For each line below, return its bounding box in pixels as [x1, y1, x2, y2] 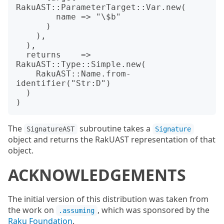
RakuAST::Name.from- [16, 69, 36, 78]
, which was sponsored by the [97, 204, 209, 215]
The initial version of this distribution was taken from [8, 193, 208, 204]
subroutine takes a [77, 123, 152, 134]
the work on [8, 204, 56, 215]
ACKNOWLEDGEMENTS [8, 164, 186, 185]
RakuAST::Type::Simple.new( [16, 59, 146, 69]
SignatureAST [26, 125, 75, 133]
